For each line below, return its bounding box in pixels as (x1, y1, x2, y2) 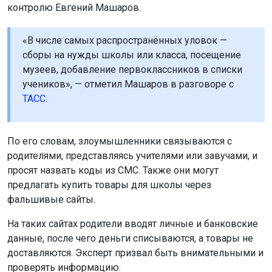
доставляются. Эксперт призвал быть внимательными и (7, 246, 263, 259)
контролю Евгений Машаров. (7, 1, 141, 13)
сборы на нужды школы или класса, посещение (22, 49, 241, 61)
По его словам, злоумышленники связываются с (7, 135, 232, 147)
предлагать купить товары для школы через (7, 178, 211, 191)
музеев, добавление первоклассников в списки (22, 63, 242, 75)
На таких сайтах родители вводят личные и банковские (7, 217, 258, 229)
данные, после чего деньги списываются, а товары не (7, 232, 253, 244)
